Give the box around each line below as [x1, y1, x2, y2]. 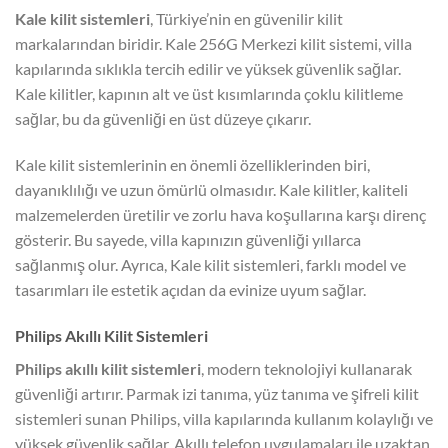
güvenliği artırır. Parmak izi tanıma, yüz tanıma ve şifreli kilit [15, 383, 419, 403]
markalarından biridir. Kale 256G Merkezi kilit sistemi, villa [15, 34, 412, 54]
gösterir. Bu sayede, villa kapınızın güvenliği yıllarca [15, 230, 361, 250]
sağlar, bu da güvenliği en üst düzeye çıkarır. [15, 109, 311, 129]
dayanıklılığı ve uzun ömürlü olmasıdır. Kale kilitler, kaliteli [15, 180, 408, 200]
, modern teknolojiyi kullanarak [201, 358, 412, 378]
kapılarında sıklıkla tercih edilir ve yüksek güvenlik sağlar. [15, 59, 401, 79]
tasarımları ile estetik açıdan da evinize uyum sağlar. [15, 280, 366, 300]
